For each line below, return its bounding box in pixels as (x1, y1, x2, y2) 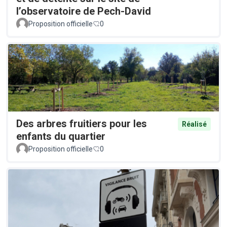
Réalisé (182, 120, 207, 128)
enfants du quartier (16, 130, 105, 142)
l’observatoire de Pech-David (16, 5, 151, 17)
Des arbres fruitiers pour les (16, 117, 147, 130)
